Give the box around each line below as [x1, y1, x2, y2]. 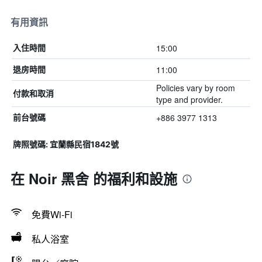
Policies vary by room [156, 82, 235, 94]
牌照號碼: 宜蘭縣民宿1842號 [13, 139, 119, 149]
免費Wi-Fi [32, 208, 73, 221]
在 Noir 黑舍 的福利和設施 [11, 168, 177, 188]
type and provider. [156, 94, 223, 105]
